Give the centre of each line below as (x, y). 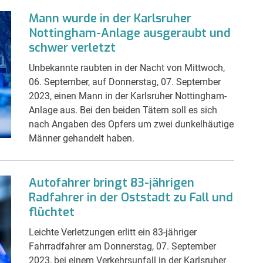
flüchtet (52, 212)
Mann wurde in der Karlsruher (110, 18)
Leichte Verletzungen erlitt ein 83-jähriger (113, 232)
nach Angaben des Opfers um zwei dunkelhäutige (131, 124)
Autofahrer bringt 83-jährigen (112, 183)
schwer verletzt (72, 48)
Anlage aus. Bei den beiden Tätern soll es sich (123, 110)
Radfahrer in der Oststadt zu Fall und (131, 197)
